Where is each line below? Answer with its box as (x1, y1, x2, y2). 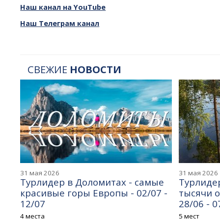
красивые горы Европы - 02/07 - (20, 187, 168, 199)
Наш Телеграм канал (20, 19, 100, 28)
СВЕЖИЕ (27, 62, 70, 76)
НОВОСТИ (70, 62, 122, 76)
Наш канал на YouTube (20, 2, 106, 12)
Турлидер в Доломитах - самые (20, 176, 165, 189)
